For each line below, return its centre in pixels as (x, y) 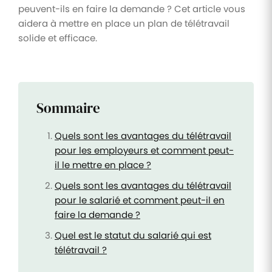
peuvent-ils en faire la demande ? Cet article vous (132, 8)
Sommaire (68, 108)
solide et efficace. (58, 38)
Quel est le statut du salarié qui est (133, 235)
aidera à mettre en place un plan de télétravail (124, 23)
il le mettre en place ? (103, 165)
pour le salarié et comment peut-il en (140, 200)
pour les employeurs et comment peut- (144, 150)
